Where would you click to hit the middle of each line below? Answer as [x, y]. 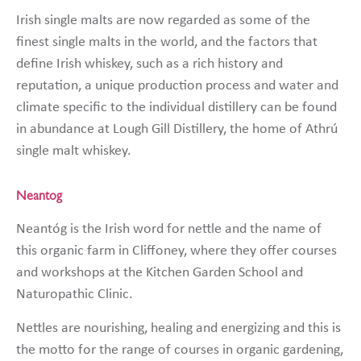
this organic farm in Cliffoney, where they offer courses [176, 251]
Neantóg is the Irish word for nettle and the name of [169, 230]
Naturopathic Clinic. [75, 295]
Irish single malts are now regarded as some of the [163, 21]
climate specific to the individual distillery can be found [176, 108]
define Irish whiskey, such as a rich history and [149, 64]
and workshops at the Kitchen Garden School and [160, 273]
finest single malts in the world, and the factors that [167, 43]
